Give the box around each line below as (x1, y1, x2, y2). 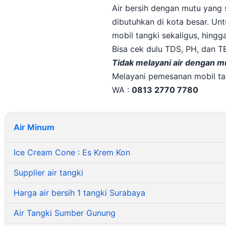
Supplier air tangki (14, 167, 83, 178)
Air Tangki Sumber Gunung (14, 208, 116, 218)
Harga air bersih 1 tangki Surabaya (14, 188, 145, 198)
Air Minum (14, 122, 54, 132)
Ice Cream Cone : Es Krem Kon (14, 147, 130, 157)
